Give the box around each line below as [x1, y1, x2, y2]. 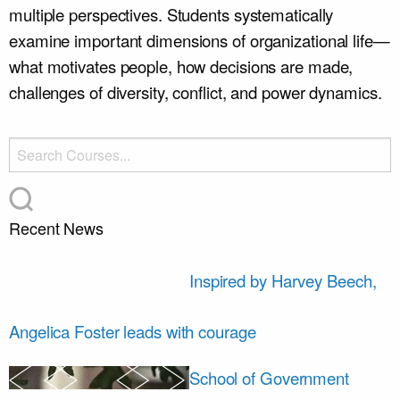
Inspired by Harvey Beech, [188, 268, 377, 292]
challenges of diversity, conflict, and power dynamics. [9, 80, 382, 104]
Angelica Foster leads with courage [9, 320, 256, 343]
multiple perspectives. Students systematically [9, 3, 334, 26]
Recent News [9, 216, 104, 239]
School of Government [188, 365, 349, 389]
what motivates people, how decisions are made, [9, 54, 354, 78]
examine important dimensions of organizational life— [9, 29, 390, 52]
